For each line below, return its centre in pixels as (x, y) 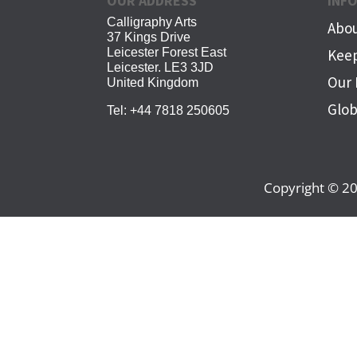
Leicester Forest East (167, 52)
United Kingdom (153, 82)
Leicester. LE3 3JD (161, 67)
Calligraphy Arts (152, 22)
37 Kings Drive (149, 37)
